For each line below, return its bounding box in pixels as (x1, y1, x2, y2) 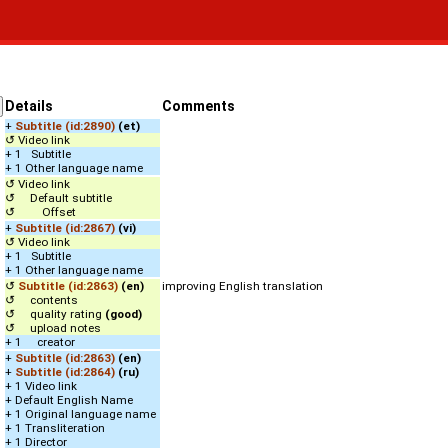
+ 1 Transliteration (5, 421, 105, 435)
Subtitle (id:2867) (15, 221, 115, 235)
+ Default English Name (5, 393, 133, 407)
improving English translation (162, 279, 323, 293)
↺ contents (5, 293, 78, 307)
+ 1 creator (5, 335, 75, 349)
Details (5, 98, 53, 114)
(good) (105, 307, 142, 321)
